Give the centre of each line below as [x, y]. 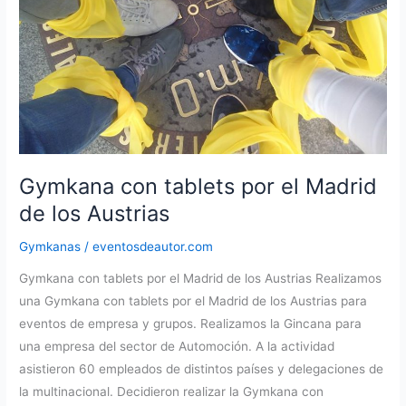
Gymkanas [50, 246]
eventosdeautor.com [153, 246]
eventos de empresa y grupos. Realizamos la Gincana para [191, 324]
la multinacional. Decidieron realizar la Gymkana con [172, 392]
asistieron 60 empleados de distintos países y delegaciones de [202, 369]
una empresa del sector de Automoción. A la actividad [177, 347]
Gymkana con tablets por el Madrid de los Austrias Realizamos [201, 279]
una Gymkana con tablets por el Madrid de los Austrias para [193, 301]
